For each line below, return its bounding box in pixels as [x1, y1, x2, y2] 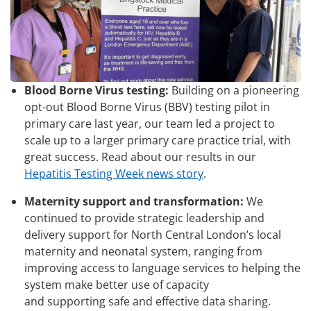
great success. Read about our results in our [24, 149, 256, 165]
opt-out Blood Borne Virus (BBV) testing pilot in [24, 99, 270, 115]
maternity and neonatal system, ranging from [24, 244, 262, 260]
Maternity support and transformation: [24, 194, 244, 210]
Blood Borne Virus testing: [24, 83, 169, 99]
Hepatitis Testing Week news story [24, 166, 203, 182]
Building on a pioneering [169, 83, 299, 99]
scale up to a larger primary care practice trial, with [24, 133, 291, 149]
